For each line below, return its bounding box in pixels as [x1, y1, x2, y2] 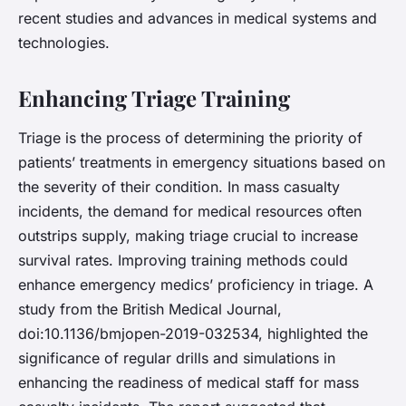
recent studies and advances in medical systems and [18, 9, 377, 28]
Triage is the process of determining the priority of [18, 129, 362, 148]
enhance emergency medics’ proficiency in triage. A [18, 275, 373, 295]
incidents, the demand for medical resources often [18, 202, 362, 221]
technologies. [18, 34, 110, 53]
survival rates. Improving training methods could [18, 251, 348, 270]
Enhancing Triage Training [18, 83, 290, 113]
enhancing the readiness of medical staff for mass [18, 373, 359, 392]
